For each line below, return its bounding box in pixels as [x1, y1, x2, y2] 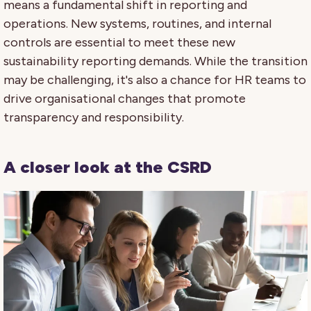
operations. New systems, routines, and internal [3, 15, 271, 31]
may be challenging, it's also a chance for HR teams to [3, 72, 306, 87]
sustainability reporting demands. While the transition [3, 53, 308, 69]
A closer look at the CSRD [3, 156, 212, 177]
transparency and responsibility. [3, 109, 184, 125]
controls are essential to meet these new [3, 34, 235, 50]
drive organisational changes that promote [3, 90, 246, 106]
